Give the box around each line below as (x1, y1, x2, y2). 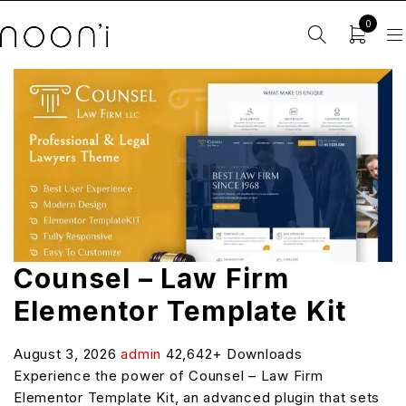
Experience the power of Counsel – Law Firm (14, 366, 324, 384)
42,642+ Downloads (165, 344, 303, 362)
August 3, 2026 (14, 344, 121, 362)
